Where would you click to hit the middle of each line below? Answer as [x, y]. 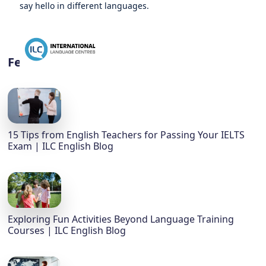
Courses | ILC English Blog [67, 231]
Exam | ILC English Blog [61, 146]
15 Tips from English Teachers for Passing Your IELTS [126, 135]
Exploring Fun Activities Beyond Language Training [121, 219]
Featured [35, 62]
